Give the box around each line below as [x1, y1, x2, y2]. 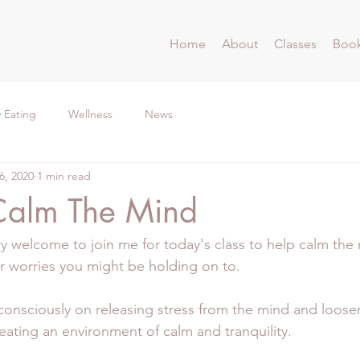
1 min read [37, 168, 91, 183]
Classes [274, 36, 317, 51]
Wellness [68, 106, 112, 121]
